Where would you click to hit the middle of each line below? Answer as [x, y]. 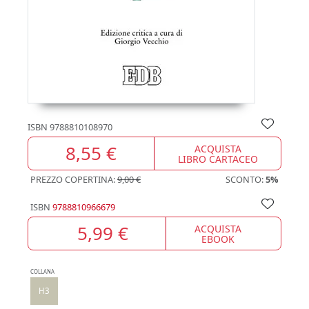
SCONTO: [246, 179]
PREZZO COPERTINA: [74, 179]
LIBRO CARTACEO [218, 159]
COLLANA [42, 272]
